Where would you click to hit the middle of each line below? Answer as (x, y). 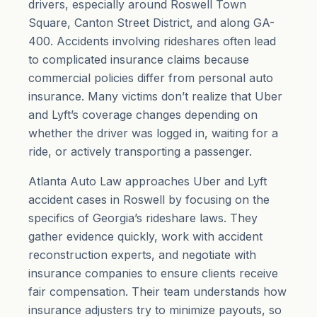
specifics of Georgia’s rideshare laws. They (143, 218)
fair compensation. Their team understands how (157, 292)
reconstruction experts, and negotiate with (142, 255)
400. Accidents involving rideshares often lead (152, 41)
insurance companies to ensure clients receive (153, 273)
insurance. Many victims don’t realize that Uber (155, 96)
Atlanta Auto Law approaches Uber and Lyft (148, 181)
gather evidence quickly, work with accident (145, 236)
